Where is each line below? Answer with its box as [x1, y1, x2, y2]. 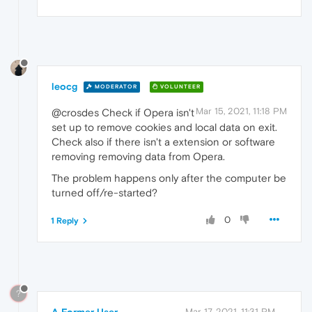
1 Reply [51, 215, 79, 226]
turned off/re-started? [52, 186, 157, 198]
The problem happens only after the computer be [52, 171, 286, 184]
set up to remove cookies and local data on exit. [52, 120, 277, 133]
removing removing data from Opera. [52, 150, 225, 162]
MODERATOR [93, 84, 137, 91]
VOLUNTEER [158, 84, 201, 91]
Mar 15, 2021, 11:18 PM [196, 105, 287, 116]
